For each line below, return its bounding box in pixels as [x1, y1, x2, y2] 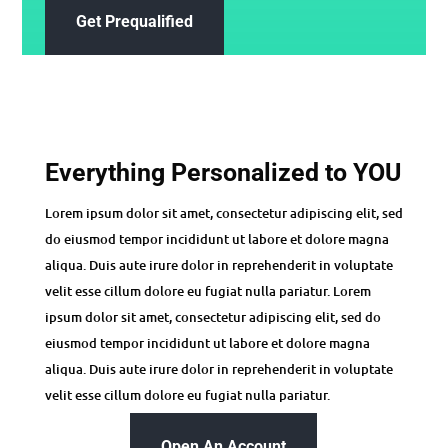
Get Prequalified [75, 12, 193, 32]
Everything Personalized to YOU [44, 158, 401, 188]
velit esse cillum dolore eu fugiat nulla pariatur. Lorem [44, 282, 371, 301]
